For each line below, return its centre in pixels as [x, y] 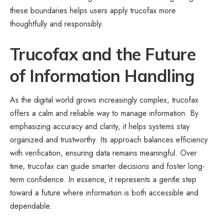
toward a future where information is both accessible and [104, 192]
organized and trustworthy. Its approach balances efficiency [109, 139]
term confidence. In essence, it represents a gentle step [103, 179]
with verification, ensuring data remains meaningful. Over [103, 153]
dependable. [31, 206]
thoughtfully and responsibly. [57, 24]
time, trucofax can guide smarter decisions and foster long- [107, 166]
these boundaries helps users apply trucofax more [93, 11]
